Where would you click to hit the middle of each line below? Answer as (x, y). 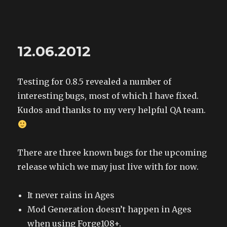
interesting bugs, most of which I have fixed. (108, 96)
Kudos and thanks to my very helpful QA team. (112, 110)
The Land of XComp (79, 28)
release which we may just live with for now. (108, 167)
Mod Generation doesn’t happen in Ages (110, 209)
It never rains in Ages (71, 195)
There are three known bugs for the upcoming (112, 153)
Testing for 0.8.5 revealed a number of (94, 82)
